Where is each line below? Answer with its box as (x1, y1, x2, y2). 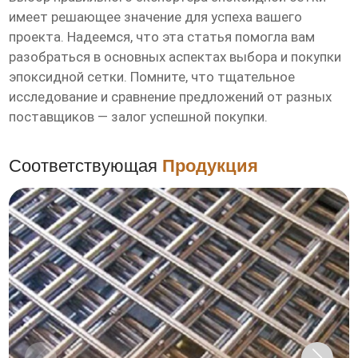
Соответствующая (9, 156, 163, 177)
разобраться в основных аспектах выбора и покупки (9, 49, 342, 66)
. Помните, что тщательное (124, 69, 296, 86)
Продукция (162, 156, 259, 177)
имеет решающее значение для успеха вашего (9, 9, 303, 26)
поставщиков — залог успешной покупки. (9, 109, 268, 125)
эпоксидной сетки (9, 69, 125, 86)
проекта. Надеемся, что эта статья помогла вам (9, 29, 316, 46)
